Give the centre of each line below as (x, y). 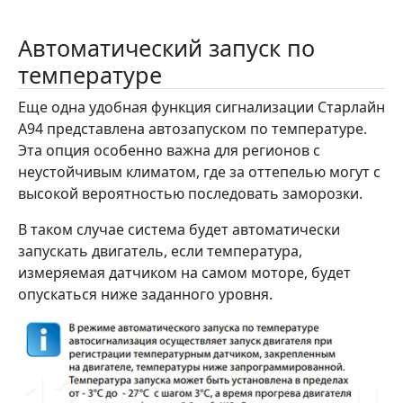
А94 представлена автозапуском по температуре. (193, 129)
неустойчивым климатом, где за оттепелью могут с (199, 172)
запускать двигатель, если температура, (160, 251)
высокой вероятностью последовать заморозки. (190, 194)
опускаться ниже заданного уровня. (145, 295)
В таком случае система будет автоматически (179, 230)
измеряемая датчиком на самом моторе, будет (184, 273)
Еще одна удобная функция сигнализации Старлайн (201, 107)
